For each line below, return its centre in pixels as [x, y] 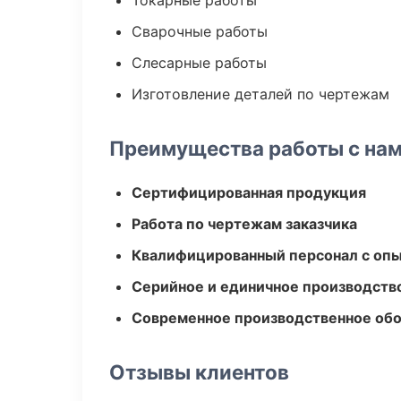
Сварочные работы [200, 31]
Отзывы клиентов [199, 372]
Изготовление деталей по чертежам [260, 94]
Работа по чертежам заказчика [244, 224]
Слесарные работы [199, 63]
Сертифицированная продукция [249, 192]
